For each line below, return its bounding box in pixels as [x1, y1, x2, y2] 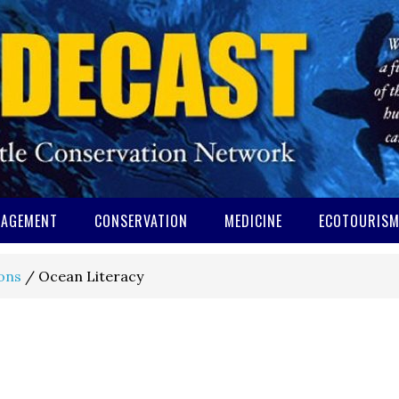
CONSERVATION [94, 210, 188, 232]
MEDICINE [224, 210, 282, 232]
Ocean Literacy [35, 267, 143, 285]
